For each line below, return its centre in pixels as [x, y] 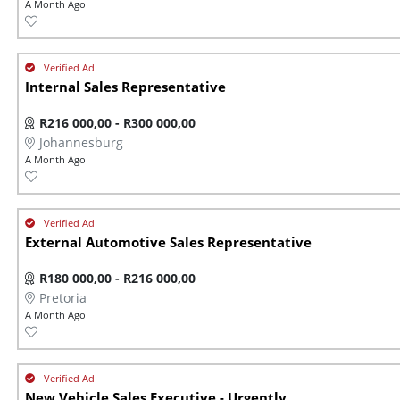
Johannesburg [81, 143]
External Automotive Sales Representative [168, 243]
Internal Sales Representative [125, 87]
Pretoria [63, 298]
